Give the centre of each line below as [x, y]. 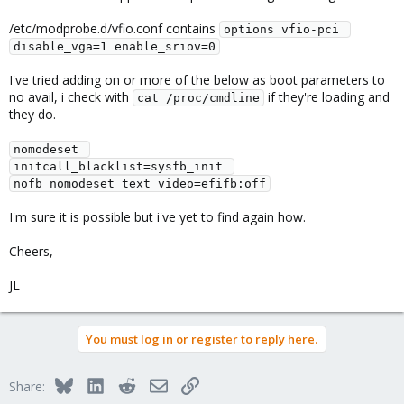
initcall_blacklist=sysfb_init [122, 166]
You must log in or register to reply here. [202, 339]
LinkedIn [128, 384]
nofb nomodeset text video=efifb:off [140, 184]
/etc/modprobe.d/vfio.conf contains [114, 28]
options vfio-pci [281, 29]
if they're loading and [327, 97]
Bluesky [94, 384]
